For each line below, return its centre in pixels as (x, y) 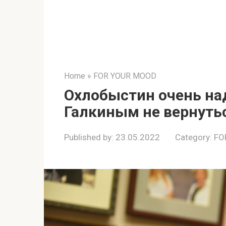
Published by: (89, 137)
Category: (193, 137)
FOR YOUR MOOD (125, 76)
